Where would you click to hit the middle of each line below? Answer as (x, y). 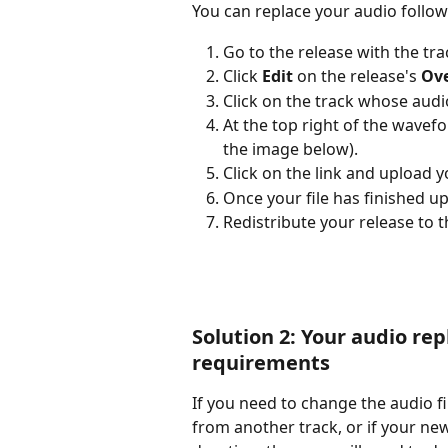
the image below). (290, 149)
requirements (261, 362)
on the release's (357, 76)
